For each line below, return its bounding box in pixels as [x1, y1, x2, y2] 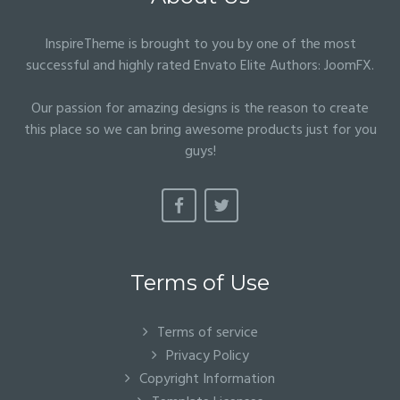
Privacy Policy [165, 345, 249, 368]
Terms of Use [130, 270, 270, 296]
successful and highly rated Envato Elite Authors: [26, 54, 324, 78]
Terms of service [156, 321, 258, 345]
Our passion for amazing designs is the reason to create [31, 97, 369, 121]
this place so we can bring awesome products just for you [23, 119, 377, 142]
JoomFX [324, 54, 371, 78]
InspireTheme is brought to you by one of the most [44, 33, 356, 56]
